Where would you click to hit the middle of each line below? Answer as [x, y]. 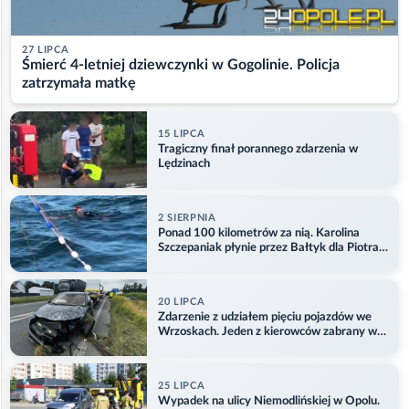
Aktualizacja [190, 262]
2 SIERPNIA [187, 217]
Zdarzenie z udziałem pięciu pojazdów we [265, 317]
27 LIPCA [46, 50]
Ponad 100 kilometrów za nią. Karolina [259, 233]
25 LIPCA [182, 385]
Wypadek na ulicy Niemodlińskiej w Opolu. [269, 401]
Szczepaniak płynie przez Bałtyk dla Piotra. [270, 247]
